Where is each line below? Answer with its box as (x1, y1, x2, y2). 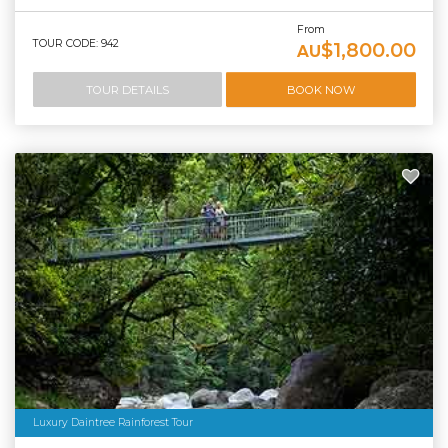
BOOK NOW (286, 82, 355, 97)
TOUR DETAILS (85, 82, 169, 97)
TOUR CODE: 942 (32, 37, 119, 51)
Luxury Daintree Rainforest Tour (32, 416, 193, 430)
